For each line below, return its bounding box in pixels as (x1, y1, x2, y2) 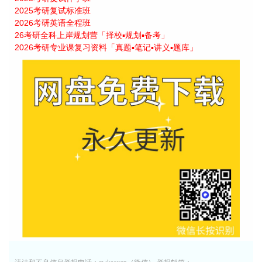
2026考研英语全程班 (15, 18, 91, 27)
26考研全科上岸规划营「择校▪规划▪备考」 (15, 30, 169, 40)
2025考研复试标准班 (15, 5, 91, 15)
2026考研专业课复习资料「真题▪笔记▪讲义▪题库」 (15, 42, 198, 52)
